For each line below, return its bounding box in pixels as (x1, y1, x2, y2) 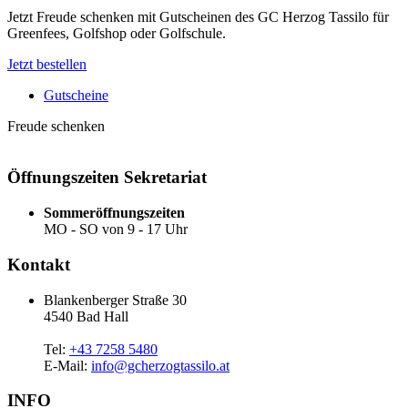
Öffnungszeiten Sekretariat (7, 168, 207, 188)
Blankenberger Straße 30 (44, 291, 187, 308)
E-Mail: (44, 357, 91, 373)
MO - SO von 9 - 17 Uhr (44, 221, 188, 238)
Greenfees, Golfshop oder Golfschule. (7, 25, 226, 41)
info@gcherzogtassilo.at (91, 357, 229, 373)
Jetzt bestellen (7, 56, 87, 72)
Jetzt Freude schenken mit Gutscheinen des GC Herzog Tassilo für (7, 8, 389, 25)
